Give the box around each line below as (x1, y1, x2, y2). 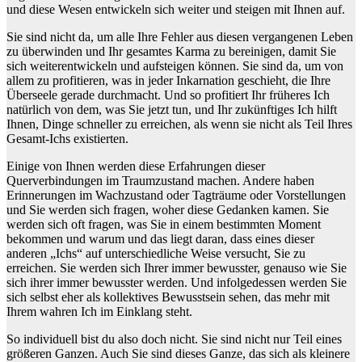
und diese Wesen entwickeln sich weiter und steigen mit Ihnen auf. (6, 2, 345, 16)
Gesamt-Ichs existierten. (6, 131, 128, 145)
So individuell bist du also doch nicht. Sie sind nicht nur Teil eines (6, 331, 342, 346)
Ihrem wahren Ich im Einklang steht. (6, 304, 192, 318)
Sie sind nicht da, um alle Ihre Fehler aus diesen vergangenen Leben (6, 29, 353, 44)
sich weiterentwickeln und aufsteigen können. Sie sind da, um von (6, 58, 343, 73)
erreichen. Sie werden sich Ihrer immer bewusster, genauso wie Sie (6, 260, 347, 275)
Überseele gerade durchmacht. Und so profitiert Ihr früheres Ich (6, 87, 330, 102)
